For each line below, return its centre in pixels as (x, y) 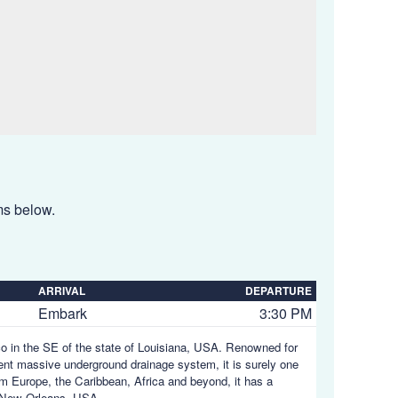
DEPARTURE (279, 291)
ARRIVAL (62, 291)
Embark (63, 313)
